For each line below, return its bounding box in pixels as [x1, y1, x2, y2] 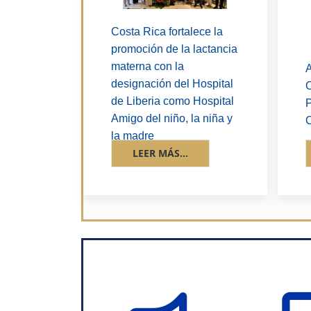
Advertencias [190, 292, 259, 308]
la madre [111, 130, 154, 142]
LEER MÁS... [133, 146, 188, 160]
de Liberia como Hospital [111, 95, 234, 108]
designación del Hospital [111, 78, 233, 90]
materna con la [111, 60, 184, 73]
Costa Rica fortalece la [111, 26, 223, 38]
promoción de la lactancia [111, 43, 237, 56]
